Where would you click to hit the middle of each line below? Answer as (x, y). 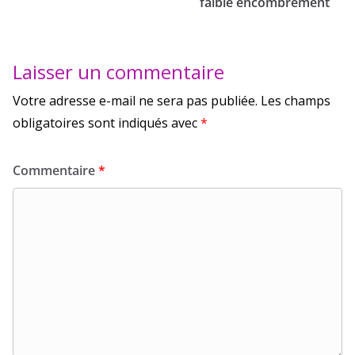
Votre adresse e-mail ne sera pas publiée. (135, 100)
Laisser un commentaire (118, 71)
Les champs (296, 100)
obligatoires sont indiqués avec (107, 122)
